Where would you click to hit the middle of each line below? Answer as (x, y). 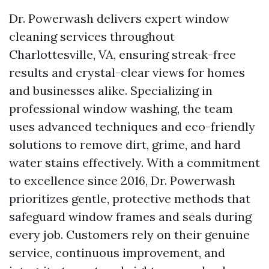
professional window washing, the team (121, 108)
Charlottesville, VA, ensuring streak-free (122, 54)
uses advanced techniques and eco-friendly (132, 126)
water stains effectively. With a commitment (134, 162)
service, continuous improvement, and (117, 252)
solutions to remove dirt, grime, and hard (125, 144)
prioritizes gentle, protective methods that (130, 198)
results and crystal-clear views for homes (127, 72)
